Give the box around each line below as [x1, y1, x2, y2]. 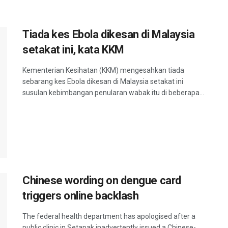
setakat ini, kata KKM [22, 43, 124, 56]
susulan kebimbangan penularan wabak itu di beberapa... [22, 89, 204, 97]
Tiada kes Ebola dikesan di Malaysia [22, 28, 195, 41]
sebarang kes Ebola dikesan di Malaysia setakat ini [22, 77, 183, 85]
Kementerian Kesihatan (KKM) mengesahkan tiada [22, 66, 184, 74]
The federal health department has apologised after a [22, 212, 195, 221]
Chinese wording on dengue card [22, 174, 181, 187]
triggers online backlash [22, 189, 139, 203]
